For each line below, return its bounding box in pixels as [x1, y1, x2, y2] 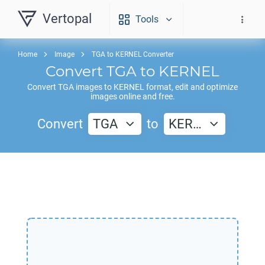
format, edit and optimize [144, 82, 238, 92]
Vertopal [43, 11, 92, 26]
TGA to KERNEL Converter [92, 50, 174, 59]
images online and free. [90, 92, 175, 101]
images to [74, 82, 114, 92]
